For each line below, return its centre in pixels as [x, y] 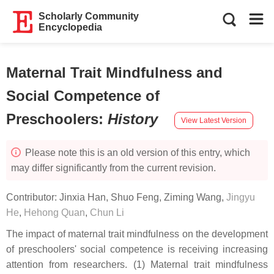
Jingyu [241, 197]
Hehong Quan [54, 213]
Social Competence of [83, 96]
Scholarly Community [89, 16]
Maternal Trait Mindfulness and [114, 72]
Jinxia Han [83, 197]
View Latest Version [214, 120]
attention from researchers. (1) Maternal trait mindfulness [137, 265]
